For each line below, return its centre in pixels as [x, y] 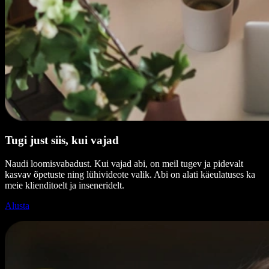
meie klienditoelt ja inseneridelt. [65, 185]
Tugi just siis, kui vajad [62, 141]
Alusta [17, 206]
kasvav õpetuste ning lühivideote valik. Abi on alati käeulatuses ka [130, 174]
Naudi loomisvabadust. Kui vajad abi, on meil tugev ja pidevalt [124, 164]
